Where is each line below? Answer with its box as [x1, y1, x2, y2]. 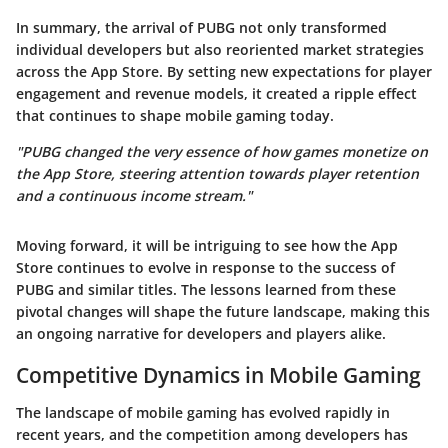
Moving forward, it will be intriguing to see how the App [16, 235, 398, 255]
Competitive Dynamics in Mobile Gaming [16, 360, 421, 389]
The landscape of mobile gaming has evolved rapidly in [16, 403, 390, 423]
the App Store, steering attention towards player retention [16, 163, 419, 183]
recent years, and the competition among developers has [16, 425, 408, 445]
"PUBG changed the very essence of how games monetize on [16, 141, 428, 161]
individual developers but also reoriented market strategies [16, 39, 424, 59]
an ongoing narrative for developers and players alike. [16, 323, 386, 343]
